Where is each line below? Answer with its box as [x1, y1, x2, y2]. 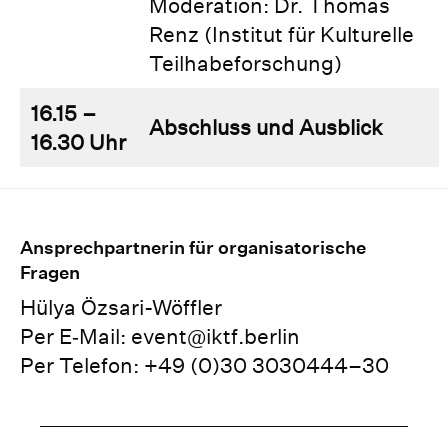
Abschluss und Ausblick [149, 115, 384, 140]
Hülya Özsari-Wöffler [20, 295, 222, 320]
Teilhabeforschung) [149, 51, 343, 76]
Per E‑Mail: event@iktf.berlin [20, 324, 300, 349]
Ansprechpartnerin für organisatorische [20, 237, 366, 258]
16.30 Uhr [31, 130, 127, 155]
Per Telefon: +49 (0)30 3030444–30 [20, 353, 389, 378]
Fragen [20, 262, 84, 283]
